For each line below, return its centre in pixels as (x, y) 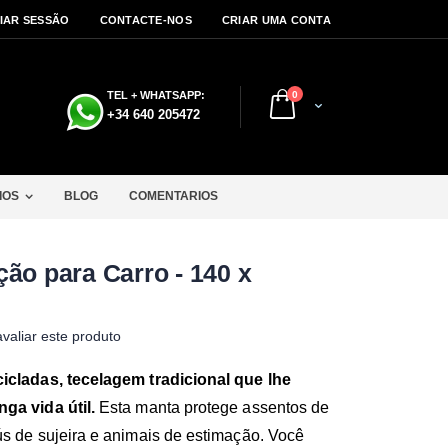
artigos (313, 93)
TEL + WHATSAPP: (156, 95)
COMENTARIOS (173, 196)
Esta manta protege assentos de (212, 407)
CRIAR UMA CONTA (276, 20)
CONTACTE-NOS (145, 20)
